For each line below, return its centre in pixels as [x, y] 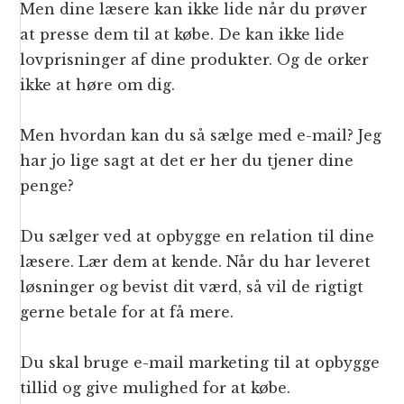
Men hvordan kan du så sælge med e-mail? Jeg [201, 136]
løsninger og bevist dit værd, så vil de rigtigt [192, 287]
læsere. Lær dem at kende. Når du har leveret [196, 262]
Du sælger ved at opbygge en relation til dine [197, 237]
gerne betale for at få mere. [127, 312]
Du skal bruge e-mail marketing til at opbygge [200, 363]
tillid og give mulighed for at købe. [156, 388]
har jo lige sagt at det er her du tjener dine [187, 161]
